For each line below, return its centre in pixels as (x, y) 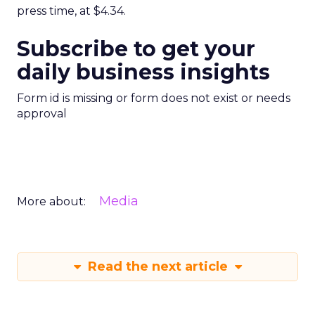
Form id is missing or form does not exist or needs (154, 98)
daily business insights (143, 72)
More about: (51, 201)
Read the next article (157, 266)
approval (42, 114)
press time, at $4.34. (71, 11)
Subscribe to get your (136, 49)
